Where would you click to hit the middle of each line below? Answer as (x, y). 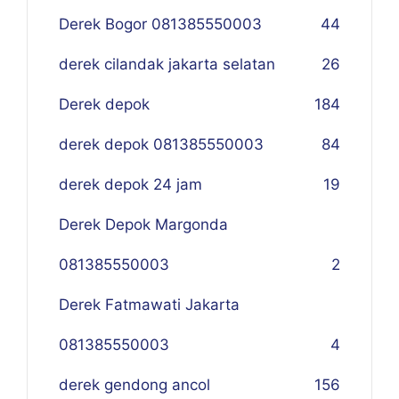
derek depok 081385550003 (161, 144)
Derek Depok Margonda (143, 224)
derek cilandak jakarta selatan (167, 64)
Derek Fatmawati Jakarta (149, 305)
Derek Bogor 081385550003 (160, 24)
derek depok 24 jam (130, 184)
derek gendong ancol (134, 385)
